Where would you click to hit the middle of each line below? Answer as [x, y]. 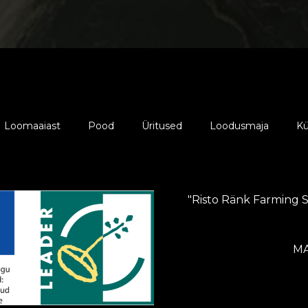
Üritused [162, 126]
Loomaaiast [32, 126]
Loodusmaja [239, 126]
